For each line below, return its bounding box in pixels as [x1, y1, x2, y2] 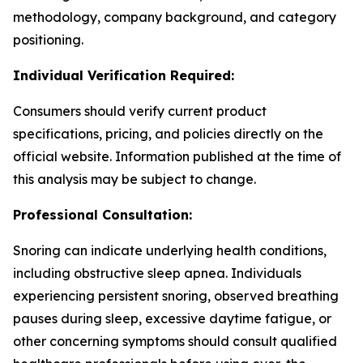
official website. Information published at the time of [13, 148, 341, 164]
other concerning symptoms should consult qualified [13, 333, 337, 349]
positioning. [13, 32, 83, 48]
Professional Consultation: [13, 207, 192, 223]
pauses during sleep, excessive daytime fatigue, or [13, 310, 331, 327]
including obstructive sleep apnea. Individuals [13, 265, 301, 281]
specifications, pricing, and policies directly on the [13, 126, 323, 142]
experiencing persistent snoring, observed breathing [13, 288, 339, 304]
